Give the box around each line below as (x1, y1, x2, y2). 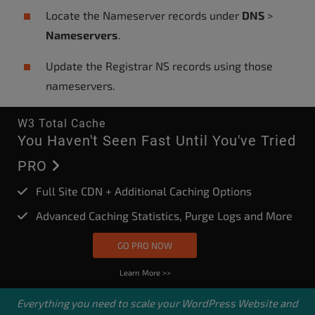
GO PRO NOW (117, 240, 173, 251)
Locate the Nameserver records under (46, 8, 242, 22)
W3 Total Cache (18, 117, 105, 130)
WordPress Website (181, 297, 278, 309)
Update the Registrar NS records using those (46, 59, 273, 72)
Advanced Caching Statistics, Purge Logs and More (27, 209, 292, 222)
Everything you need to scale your (17, 297, 181, 309)
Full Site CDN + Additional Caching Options (27, 184, 252, 198)
